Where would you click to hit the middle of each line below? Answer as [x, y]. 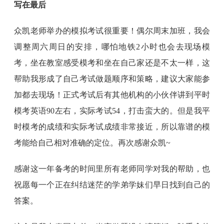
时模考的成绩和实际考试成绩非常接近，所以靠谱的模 [112, 127]
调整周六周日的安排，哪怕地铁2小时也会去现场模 [112, 47]
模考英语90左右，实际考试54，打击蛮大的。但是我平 [112, 111]
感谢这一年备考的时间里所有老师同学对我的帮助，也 [112, 169]
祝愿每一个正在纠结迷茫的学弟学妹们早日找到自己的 [112, 185]
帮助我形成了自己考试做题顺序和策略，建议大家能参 [112, 79]
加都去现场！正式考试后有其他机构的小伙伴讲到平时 [112, 95]
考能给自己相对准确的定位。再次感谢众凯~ [92, 143]
